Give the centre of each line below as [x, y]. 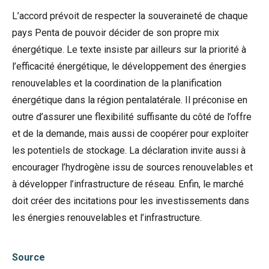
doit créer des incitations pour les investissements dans [131, 201]
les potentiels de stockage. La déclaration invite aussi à [129, 150]
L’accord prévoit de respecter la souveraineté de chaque [130, 16]
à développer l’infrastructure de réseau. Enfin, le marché [128, 184]
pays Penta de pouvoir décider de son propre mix [116, 33]
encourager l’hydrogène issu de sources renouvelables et [132, 167]
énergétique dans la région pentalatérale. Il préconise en [130, 100]
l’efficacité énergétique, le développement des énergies [129, 66]
